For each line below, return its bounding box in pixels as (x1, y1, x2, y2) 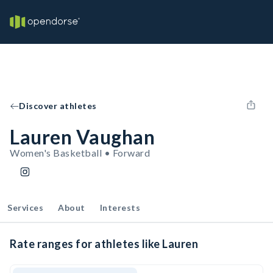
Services (7, 202, 43, 213)
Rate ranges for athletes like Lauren (10, 237, 198, 250)
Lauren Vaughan (10, 125, 155, 149)
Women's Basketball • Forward (10, 147, 150, 158)
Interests (99, 202, 140, 213)
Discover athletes (19, 101, 97, 111)
